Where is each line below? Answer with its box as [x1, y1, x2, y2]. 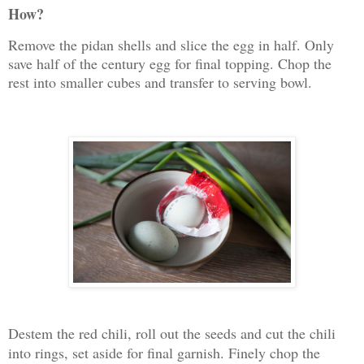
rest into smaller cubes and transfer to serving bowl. [8, 72, 312, 93]
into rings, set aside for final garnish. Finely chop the [8, 342, 320, 362]
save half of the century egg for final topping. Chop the [8, 54, 331, 74]
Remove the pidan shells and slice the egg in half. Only [8, 35, 334, 55]
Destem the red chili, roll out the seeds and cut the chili [8, 323, 336, 343]
